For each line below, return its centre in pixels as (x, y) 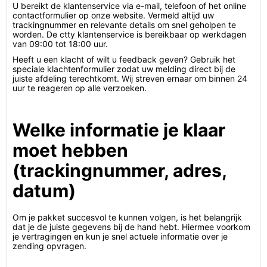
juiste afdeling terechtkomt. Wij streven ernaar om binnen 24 (130, 78)
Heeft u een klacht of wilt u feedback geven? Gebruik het (124, 59)
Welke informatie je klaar (119, 130)
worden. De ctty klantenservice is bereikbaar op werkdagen (129, 34)
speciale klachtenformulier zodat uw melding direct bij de (124, 69)
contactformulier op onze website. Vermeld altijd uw (113, 15)
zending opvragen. (49, 246)
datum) (44, 191)
